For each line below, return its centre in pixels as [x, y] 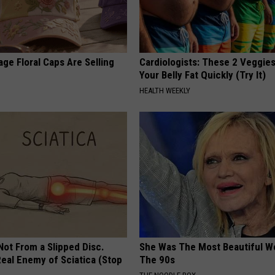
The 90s [157, 259]
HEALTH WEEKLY [165, 90]
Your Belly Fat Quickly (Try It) [203, 75]
